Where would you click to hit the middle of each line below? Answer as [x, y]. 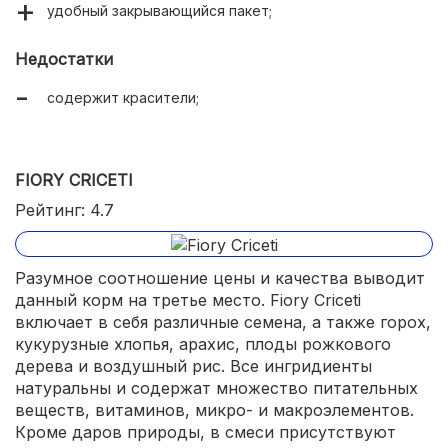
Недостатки [64, 59]
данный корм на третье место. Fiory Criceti [188, 299]
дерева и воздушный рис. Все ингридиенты [193, 365]
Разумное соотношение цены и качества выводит [220, 277]
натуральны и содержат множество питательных [216, 387]
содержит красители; [123, 98]
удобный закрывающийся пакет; [159, 11]
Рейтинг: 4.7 [64, 210]
